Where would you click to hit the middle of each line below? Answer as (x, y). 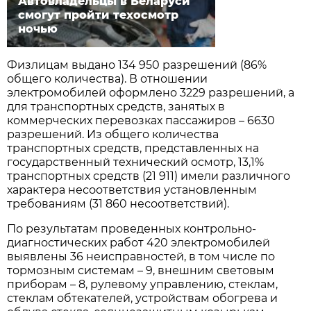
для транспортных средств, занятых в (116, 107)
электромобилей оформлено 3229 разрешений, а (151, 93)
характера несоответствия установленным (132, 190)
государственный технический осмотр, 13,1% (136, 162)
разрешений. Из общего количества (113, 135)
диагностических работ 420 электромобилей (139, 243)
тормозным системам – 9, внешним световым (141, 271)
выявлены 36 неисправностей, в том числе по (141, 257)
